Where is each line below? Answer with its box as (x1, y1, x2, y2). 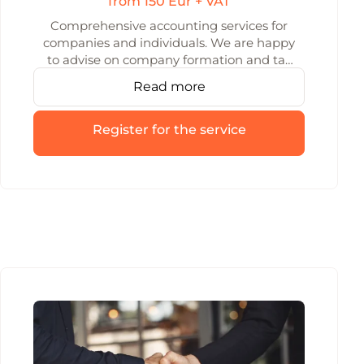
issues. (149, 69, 188, 84)
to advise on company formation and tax (46, 52, 292, 67)
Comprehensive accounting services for (50, 18, 288, 33)
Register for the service (92, 122, 246, 137)
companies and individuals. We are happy (43, 35, 295, 50)
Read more (132, 79, 206, 94)
